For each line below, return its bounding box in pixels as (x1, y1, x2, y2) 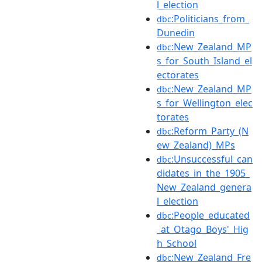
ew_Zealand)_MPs (157, 138, 235, 151)
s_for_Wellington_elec (157, 96, 253, 109)
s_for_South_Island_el (157, 54, 252, 67)
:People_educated (171, 208, 250, 222)
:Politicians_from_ (171, 12, 249, 25)
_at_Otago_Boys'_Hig (157, 222, 249, 236)
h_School (157, 236, 196, 250)
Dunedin (157, 26, 195, 39)
